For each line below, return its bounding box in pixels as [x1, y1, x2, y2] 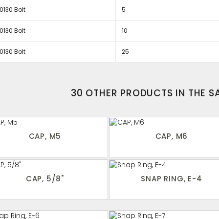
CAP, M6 [155, 131, 188, 142]
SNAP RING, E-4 [141, 174, 202, 184]
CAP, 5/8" [25, 174, 65, 184]
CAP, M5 [28, 131, 62, 142]
